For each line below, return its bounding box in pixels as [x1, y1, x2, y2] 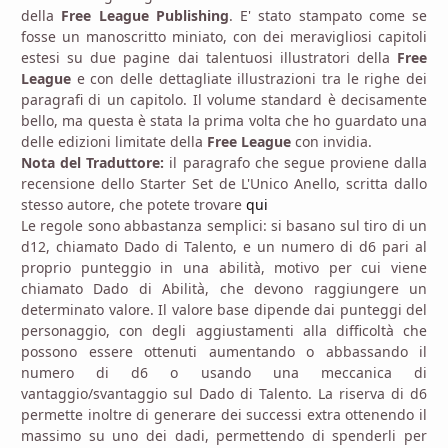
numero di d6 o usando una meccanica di [21, 362, 427, 382]
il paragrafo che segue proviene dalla [169, 152, 427, 172]
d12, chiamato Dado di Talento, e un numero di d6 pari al [21, 236, 427, 256]
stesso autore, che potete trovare [21, 194, 246, 214]
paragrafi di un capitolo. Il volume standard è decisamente [21, 89, 427, 109]
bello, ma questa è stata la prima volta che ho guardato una [21, 110, 427, 130]
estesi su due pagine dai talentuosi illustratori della [21, 47, 397, 67]
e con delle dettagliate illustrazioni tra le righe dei [76, 68, 428, 88]
